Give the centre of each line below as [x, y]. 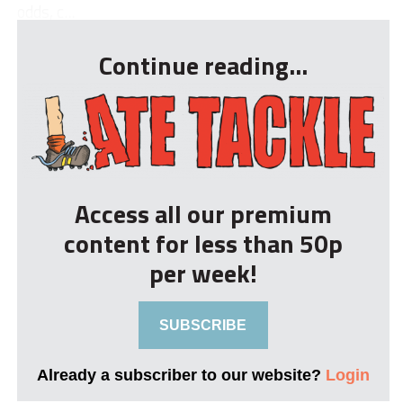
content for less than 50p [203, 244]
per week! [203, 273]
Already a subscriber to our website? [181, 375]
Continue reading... [203, 65]
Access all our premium [203, 214]
